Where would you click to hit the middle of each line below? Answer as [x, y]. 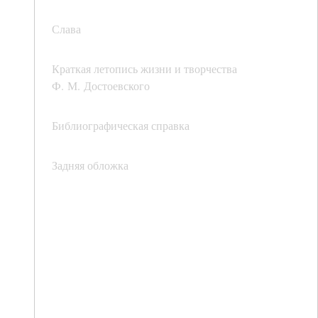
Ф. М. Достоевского [101, 86]
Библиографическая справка [121, 126]
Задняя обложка [90, 165]
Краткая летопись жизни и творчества [144, 69]
